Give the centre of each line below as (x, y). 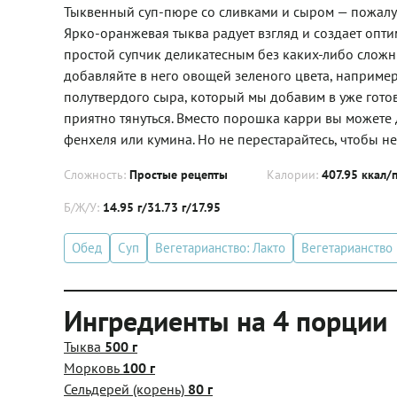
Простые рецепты (179, 174)
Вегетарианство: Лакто (220, 247)
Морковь (93, 367)
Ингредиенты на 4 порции (226, 320)
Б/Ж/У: (83, 207)
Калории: (294, 174)
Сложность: (97, 174)
